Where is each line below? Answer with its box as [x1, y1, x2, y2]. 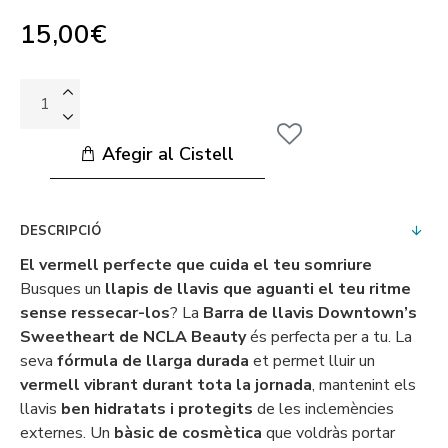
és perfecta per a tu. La [246, 326, 412, 348]
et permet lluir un [249, 350, 375, 372]
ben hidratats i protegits [61, 398, 253, 420]
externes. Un [20, 422, 114, 444]
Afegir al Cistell [102, 141, 234, 166]
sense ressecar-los [20, 302, 170, 324]
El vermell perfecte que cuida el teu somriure [20, 254, 372, 276]
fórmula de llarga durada [57, 350, 249, 372]
